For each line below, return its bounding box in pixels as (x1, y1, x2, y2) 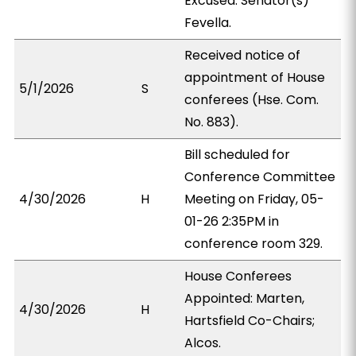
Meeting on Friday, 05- (184, 190, 325, 208)
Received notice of (184, 46, 301, 64)
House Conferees (184, 267, 292, 285)
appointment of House (184, 68, 326, 87)
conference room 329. (184, 234, 323, 253)
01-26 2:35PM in (184, 212, 280, 230)
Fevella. (184, 14, 232, 32)
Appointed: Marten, (184, 289, 305, 308)
